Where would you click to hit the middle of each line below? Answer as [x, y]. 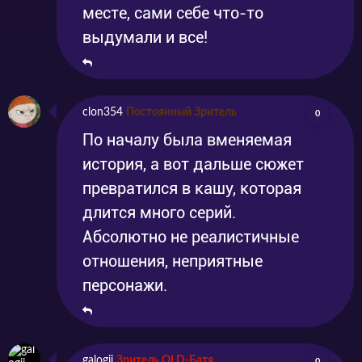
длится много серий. [159, 212]
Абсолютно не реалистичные [191, 236]
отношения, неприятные [173, 261]
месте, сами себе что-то [173, 13]
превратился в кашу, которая [192, 188]
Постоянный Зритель [181, 112]
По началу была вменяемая [187, 139]
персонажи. [125, 285]
